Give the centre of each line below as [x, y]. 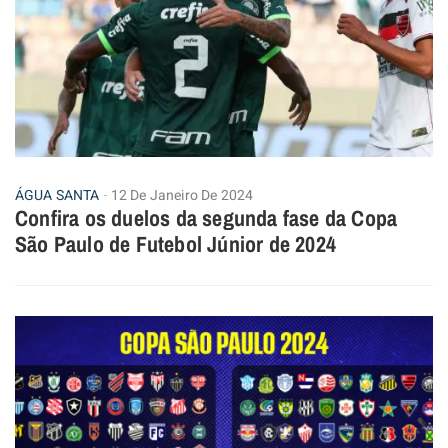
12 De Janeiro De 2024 [182, 195]
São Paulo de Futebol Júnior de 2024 [176, 243]
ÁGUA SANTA [57, 195]
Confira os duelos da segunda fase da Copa [206, 217]
